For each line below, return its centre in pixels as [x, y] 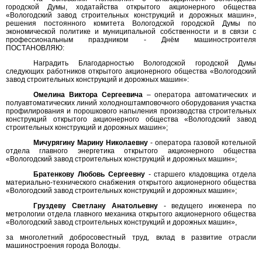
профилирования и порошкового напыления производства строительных [131, 111]
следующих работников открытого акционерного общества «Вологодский [131, 71]
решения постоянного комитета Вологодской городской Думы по [131, 23]
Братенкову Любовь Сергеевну [89, 174]
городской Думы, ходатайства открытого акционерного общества [131, 7]
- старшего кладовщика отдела [200, 174]
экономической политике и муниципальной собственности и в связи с [131, 32]
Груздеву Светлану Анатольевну [96, 206]
